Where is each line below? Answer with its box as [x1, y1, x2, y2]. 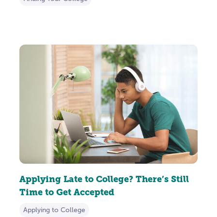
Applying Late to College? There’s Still [19, 173, 189, 184]
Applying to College [23, 206, 85, 214]
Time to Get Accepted [19, 186, 114, 197]
